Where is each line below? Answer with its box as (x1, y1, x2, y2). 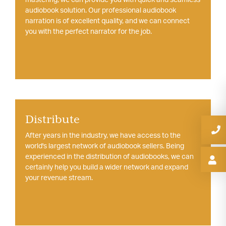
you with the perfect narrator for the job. (25, 27, 152, 35)
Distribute (25, 113, 80, 126)
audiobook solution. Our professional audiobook (25, 6, 176, 14)
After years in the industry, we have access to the (25, 131, 181, 139)
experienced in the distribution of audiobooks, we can (25, 152, 194, 160)
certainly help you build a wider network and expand (25, 162, 188, 171)
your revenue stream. (25, 173, 93, 182)
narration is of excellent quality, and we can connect (25, 16, 190, 25)
